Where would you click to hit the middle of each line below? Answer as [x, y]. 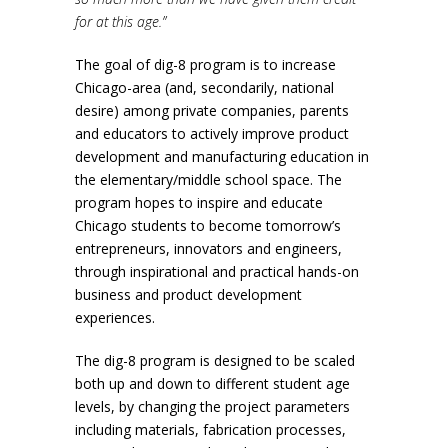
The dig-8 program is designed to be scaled [214, 361]
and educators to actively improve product [211, 134]
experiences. [114, 318]
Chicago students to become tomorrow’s [207, 226]
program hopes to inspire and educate [198, 203]
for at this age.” [120, 22]
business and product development [188, 295]
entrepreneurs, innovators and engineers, [208, 249]
